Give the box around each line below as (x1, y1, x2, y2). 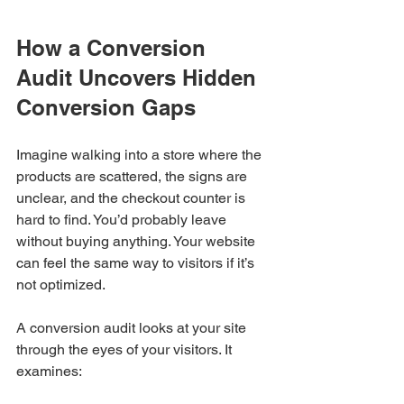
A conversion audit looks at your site (16, 318, 250, 336)
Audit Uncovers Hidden (16, 64, 262, 90)
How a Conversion (16, 34, 212, 60)
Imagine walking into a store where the (16, 145, 265, 163)
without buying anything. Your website (16, 232, 259, 250)
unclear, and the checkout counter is (16, 188, 249, 207)
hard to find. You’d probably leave (16, 210, 230, 228)
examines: (16, 362, 82, 380)
